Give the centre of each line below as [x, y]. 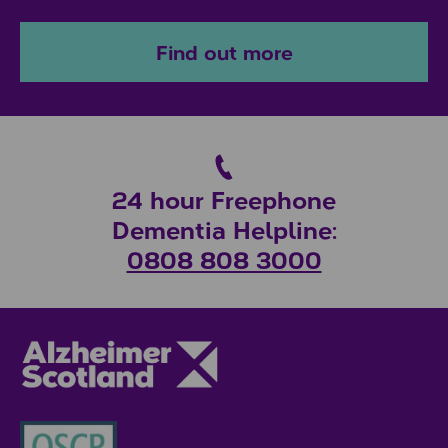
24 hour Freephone [224, 198]
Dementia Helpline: [224, 228]
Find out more [224, 51]
